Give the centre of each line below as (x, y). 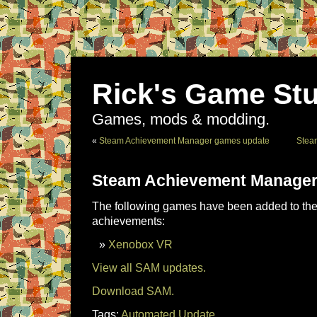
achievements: (128, 221)
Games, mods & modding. (181, 120)
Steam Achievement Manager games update (184, 141)
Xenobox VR (140, 244)
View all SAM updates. (149, 267)
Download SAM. (133, 291)
